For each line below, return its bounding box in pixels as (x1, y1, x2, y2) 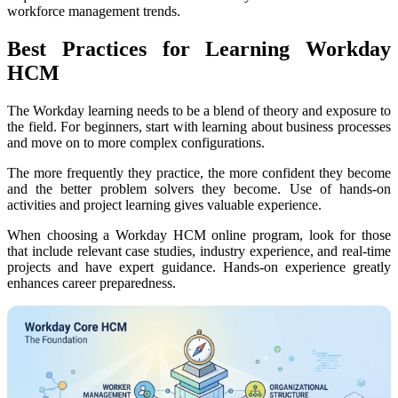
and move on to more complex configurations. (7, 134, 265, 150)
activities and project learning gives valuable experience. (7, 196, 322, 212)
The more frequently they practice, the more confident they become (7, 164, 391, 180)
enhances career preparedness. (7, 275, 176, 291)
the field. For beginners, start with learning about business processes (7, 118, 391, 134)
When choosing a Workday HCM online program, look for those (7, 227, 391, 243)
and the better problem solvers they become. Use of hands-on (7, 180, 391, 196)
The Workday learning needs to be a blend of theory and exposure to (7, 102, 391, 118)
